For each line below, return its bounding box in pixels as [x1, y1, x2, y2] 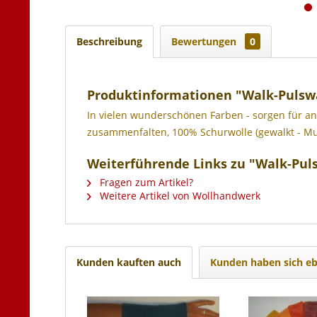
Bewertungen [171, 35, 239, 48]
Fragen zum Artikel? [97, 175, 193, 189]
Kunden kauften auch [76, 255, 181, 269]
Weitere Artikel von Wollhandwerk [97, 189, 260, 202]
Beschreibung [76, 35, 142, 48]
